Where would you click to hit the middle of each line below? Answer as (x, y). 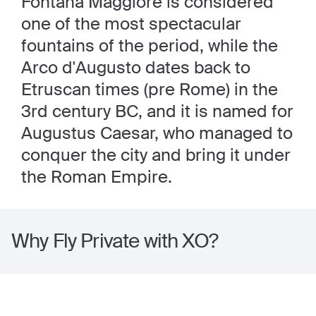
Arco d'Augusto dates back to (136, 67)
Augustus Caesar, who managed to (157, 133)
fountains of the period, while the (150, 45)
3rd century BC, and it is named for (157, 111)
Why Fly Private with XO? (115, 241)
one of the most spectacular (131, 24)
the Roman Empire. (97, 177)
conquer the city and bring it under (156, 155)
